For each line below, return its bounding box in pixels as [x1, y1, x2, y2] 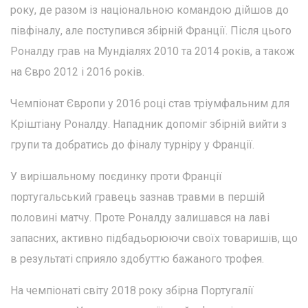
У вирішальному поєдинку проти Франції [10, 170, 222, 184]
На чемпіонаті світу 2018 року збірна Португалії [10, 284, 254, 298]
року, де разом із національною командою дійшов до [10, 3, 289, 17]
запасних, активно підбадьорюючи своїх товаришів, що [10, 232, 298, 245]
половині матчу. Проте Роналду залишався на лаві [10, 211, 269, 225]
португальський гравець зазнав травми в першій [10, 190, 265, 204]
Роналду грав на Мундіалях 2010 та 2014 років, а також [10, 45, 295, 58]
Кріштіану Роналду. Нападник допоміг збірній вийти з [10, 118, 287, 131]
